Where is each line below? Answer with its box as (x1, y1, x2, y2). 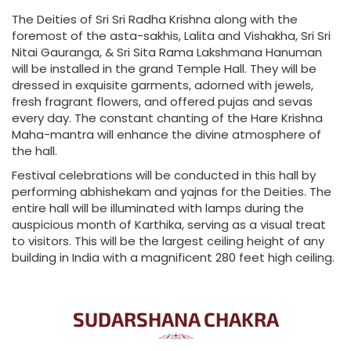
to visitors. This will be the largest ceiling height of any (12, 233, 324, 249)
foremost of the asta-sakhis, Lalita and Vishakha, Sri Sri (12, 27, 331, 44)
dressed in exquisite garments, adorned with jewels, (12, 77, 313, 93)
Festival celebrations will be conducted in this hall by (12, 167, 316, 183)
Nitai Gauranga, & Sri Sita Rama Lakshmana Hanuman (12, 44, 322, 60)
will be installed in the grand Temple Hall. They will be (12, 60, 317, 77)
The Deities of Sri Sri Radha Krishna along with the (12, 11, 298, 27)
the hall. (12, 143, 57, 159)
